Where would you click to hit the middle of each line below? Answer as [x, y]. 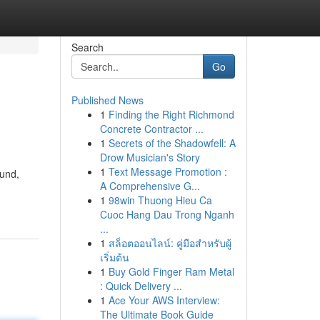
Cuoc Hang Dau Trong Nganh [167, 214]
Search [87, 47]
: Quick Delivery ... [141, 286]
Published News [107, 100]
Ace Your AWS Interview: [164, 300]
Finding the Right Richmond [171, 114]
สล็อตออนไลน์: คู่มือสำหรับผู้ [170, 243]
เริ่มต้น [114, 257]
